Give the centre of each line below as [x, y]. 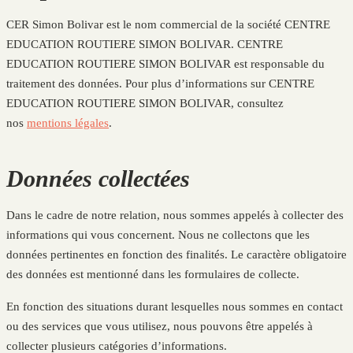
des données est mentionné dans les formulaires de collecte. [153, 274]
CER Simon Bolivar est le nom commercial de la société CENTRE [168, 24]
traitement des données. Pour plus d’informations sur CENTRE [160, 83]
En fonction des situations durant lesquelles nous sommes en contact [175, 306]
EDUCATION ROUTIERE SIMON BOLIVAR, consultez [145, 103]
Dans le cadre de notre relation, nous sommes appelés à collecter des [175, 215]
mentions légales [68, 123]
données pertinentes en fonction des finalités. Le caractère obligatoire [176, 254]
